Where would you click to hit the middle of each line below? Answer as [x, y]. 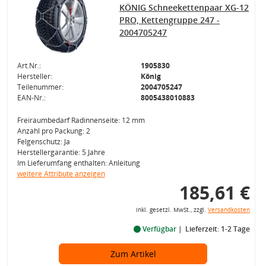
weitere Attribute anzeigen [61, 174]
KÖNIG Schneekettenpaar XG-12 [184, 7]
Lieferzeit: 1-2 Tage [217, 229]
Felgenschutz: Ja [43, 142]
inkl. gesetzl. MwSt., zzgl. [172, 210]
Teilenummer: [40, 87]
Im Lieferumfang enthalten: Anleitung [78, 163]
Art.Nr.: [29, 66]
